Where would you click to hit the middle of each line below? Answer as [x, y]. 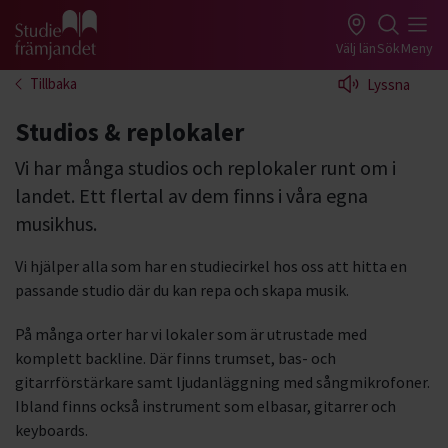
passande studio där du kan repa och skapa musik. [182, 290]
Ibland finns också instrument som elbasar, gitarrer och [205, 406]
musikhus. [56, 223]
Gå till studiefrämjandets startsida [133, 46]
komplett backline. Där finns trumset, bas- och [175, 358]
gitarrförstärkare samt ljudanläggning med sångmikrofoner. [222, 382]
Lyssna [388, 84]
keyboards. [51, 430]
